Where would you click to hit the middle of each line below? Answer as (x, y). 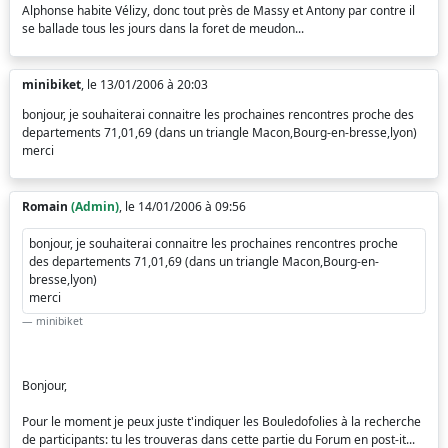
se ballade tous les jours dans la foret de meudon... (163, 28)
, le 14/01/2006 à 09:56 (182, 206)
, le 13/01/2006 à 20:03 (144, 84)
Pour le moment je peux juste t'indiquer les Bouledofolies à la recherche (221, 421)
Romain (45, 206)
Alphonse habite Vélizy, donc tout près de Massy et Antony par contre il (218, 10)
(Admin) (95, 206)
